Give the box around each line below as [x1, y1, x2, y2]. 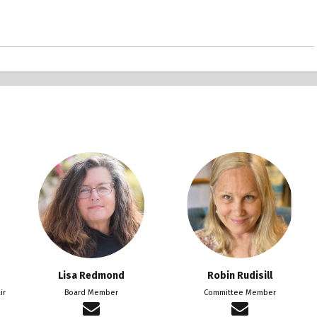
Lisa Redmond [58, 269, 125, 282]
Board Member [64, 287, 118, 297]
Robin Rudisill [207, 269, 272, 282]
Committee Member [204, 287, 276, 297]
